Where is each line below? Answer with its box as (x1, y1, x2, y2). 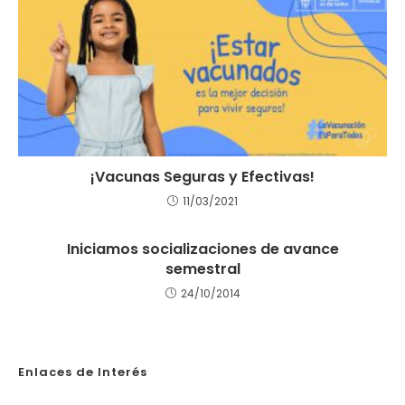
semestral (165, 258, 240, 279)
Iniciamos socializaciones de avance (66, 238, 339, 259)
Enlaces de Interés (18, 363, 147, 381)
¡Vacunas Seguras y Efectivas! (90, 165, 315, 187)
